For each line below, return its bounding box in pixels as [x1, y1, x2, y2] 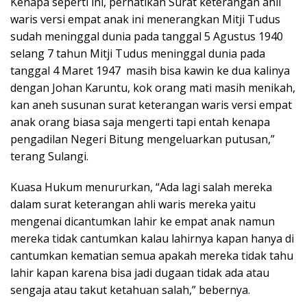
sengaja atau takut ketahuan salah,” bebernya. [10, 282, 250, 297]
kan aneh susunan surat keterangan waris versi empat [10, 97, 292, 112]
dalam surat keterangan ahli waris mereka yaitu [10, 196, 256, 212]
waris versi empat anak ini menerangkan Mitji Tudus [10, 11, 280, 27]
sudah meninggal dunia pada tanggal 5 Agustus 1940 [10, 28, 283, 44]
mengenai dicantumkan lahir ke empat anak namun [10, 213, 275, 229]
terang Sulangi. [10, 148, 88, 164]
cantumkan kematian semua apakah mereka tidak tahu [10, 247, 293, 263]
